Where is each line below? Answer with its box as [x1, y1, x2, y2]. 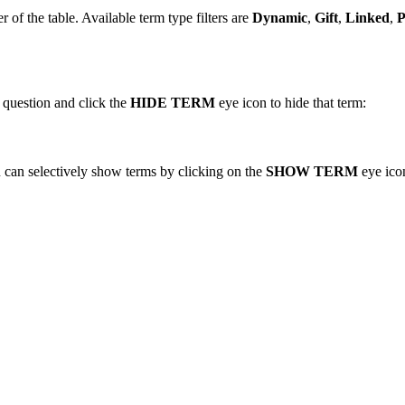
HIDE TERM [130, 94, 215, 110]
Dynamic [252, 9, 307, 25]
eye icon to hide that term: [215, 94, 366, 110]
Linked [345, 9, 390, 25]
